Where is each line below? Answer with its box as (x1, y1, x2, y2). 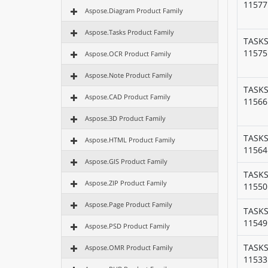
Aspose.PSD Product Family (85, 221, 170, 230)
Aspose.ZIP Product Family (85, 178, 167, 187)
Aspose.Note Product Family (85, 71, 172, 80)
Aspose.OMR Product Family (85, 243, 173, 252)
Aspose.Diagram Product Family (85, 6, 183, 15)
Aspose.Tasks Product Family (85, 28, 174, 36)
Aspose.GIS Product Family (85, 157, 167, 166)
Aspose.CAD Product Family (85, 92, 170, 101)
